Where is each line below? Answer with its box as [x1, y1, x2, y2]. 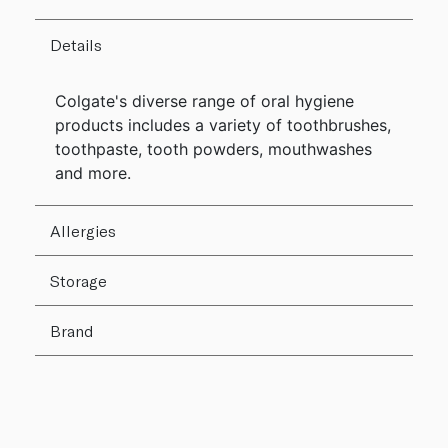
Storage [50, 270, 107, 290]
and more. [55, 162, 131, 183]
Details [50, 34, 102, 54]
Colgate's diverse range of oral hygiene [55, 90, 354, 111]
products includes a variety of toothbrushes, [55, 114, 391, 135]
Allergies [50, 220, 116, 240]
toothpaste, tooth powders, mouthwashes [55, 138, 372, 159]
